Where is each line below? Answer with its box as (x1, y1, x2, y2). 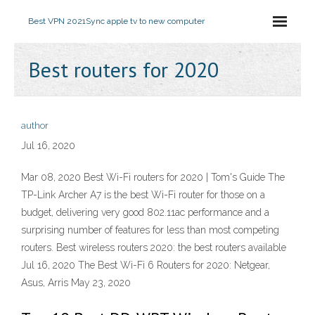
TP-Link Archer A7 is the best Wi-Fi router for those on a (21, 189, 265, 200)
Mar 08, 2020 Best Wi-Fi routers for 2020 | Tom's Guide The (21, 172, 285, 183)
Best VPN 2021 (28, 16, 86, 26)
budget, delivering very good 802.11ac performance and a (21, 207, 269, 218)
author (21, 120, 49, 131)
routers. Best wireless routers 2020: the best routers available (21, 242, 286, 253)
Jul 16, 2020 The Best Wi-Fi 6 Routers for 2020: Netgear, (21, 259, 270, 271)
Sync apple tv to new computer (86, 16, 205, 26)
